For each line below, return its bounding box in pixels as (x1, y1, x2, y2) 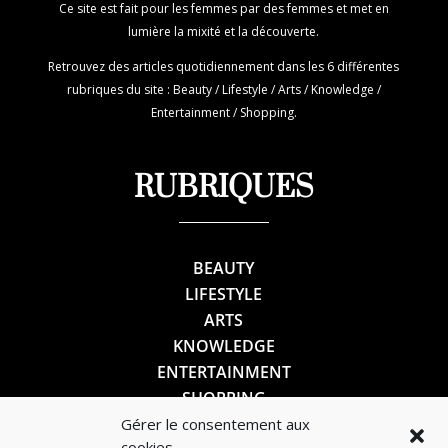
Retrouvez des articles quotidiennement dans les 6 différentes (48, 57, 400, 75)
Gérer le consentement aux (121, 414, 310, 434)
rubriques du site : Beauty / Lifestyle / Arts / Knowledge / (66, 80, 381, 98)
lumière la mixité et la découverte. (128, 22, 320, 40)
